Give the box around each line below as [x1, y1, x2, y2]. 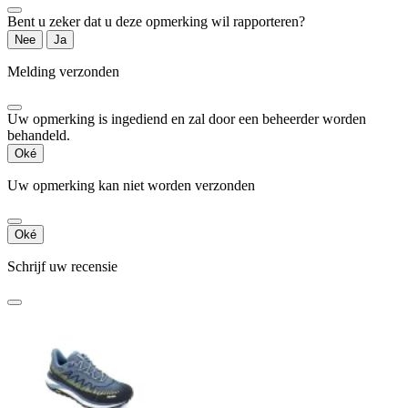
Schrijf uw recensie [7, 258, 117, 274]
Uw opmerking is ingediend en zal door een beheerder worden [7, 110, 366, 127]
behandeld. [7, 127, 70, 143]
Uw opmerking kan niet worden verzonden [7, 177, 255, 193]
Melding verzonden [7, 63, 119, 79]
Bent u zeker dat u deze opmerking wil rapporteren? [7, 13, 305, 29]
